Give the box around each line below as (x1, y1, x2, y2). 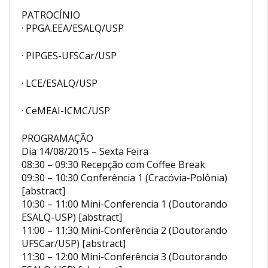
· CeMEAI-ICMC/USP (22, 103, 110, 117)
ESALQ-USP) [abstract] (22, 210, 122, 224)
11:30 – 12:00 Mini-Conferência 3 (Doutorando (22, 249, 227, 263)
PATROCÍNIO (22, 8, 80, 22)
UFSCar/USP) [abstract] (22, 236, 126, 250)
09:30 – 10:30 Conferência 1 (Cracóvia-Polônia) (22, 170, 227, 184)
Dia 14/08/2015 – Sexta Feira (22, 144, 148, 158)
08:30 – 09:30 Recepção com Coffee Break (22, 157, 205, 171)
